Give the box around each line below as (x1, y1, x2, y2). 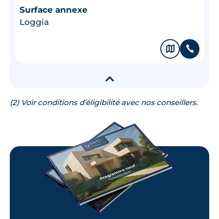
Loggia (20, 17, 49, 27)
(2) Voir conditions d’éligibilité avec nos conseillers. (10, 97, 197, 107)
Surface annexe (20, 4, 88, 15)
